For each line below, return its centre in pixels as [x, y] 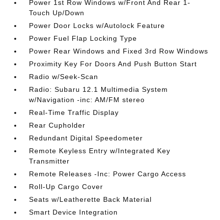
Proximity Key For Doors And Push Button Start [113, 64]
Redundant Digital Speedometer [86, 138]
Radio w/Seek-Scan [64, 77]
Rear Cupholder [57, 125]
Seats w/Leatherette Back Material [91, 199]
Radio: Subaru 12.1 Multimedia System [99, 89]
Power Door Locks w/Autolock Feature [97, 26]
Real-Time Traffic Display [74, 112]
